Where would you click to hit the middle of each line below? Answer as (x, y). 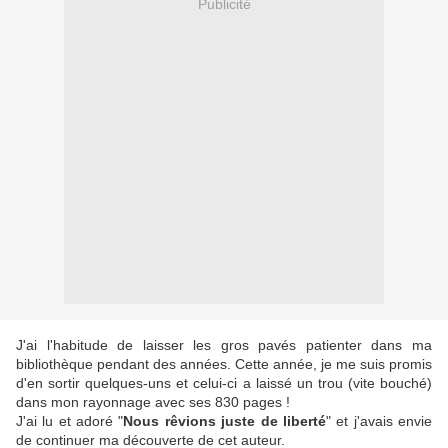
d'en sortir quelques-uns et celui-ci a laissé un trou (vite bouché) (224, 383)
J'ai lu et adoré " (70, 421)
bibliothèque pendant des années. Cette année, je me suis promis (224, 364)
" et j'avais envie (379, 421)
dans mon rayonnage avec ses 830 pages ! (155, 402)
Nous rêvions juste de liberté (224, 421)
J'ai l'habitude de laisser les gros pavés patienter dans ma (224, 345)
